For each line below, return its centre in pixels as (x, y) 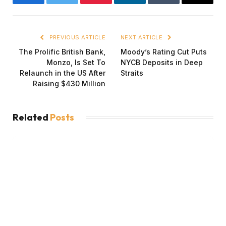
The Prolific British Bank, (62, 51)
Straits (133, 73)
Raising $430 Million (69, 83)
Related (31, 117)
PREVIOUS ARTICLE (76, 37)
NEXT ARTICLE (143, 37)
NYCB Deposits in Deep (162, 62)
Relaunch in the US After (63, 73)
